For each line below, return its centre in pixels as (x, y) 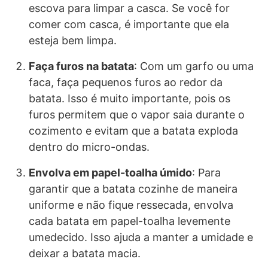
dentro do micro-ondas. (89, 147)
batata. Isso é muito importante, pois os (130, 99)
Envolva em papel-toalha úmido (110, 173)
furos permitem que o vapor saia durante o (137, 115)
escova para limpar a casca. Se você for (129, 8)
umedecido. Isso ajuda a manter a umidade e (141, 237)
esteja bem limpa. (73, 41)
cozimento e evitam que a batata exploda (133, 131)
